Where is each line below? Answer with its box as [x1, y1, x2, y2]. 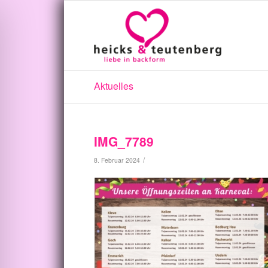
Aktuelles [94, 79, 133, 93]
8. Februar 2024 [94, 156, 140, 165]
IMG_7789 [94, 132, 154, 150]
